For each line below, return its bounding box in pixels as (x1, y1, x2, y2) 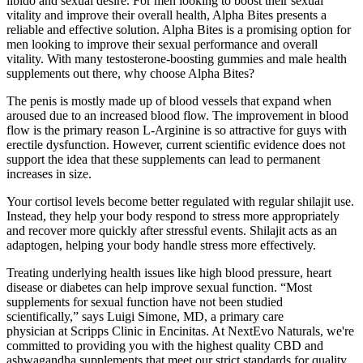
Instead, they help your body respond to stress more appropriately (6, 208, 340, 223)
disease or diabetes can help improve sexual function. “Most (6, 280, 312, 294)
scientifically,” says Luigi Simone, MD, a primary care (6, 309, 284, 323)
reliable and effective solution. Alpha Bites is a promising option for (6, 22, 351, 36)
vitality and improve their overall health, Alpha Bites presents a (6, 7, 327, 22)
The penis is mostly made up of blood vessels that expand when (6, 93, 331, 108)
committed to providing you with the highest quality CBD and (6, 338, 323, 352)
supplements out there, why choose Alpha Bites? (6, 66, 254, 80)
